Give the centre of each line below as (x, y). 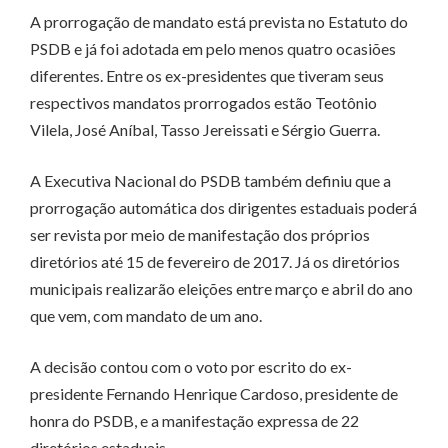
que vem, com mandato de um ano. (146, 316)
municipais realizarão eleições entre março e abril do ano (221, 289)
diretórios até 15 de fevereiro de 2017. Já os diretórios (215, 262)
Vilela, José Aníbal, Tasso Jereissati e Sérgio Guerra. (205, 130)
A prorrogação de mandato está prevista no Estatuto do (219, 22)
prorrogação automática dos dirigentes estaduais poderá (223, 208)
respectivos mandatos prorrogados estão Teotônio (203, 103)
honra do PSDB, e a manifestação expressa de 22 (194, 421)
